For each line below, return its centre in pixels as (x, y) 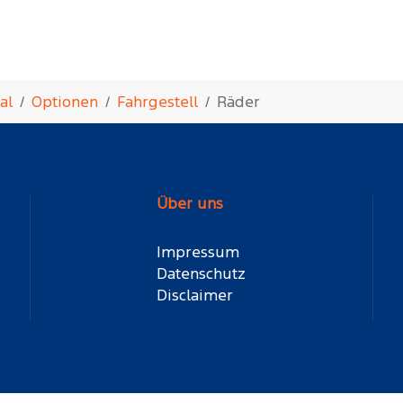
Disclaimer (195, 295)
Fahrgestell (157, 102)
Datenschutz (201, 273)
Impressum (198, 252)
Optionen (65, 102)
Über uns (190, 203)
